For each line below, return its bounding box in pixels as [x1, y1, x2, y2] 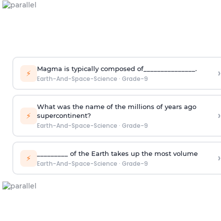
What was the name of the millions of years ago [37, 102, 196, 110]
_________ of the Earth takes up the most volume [37, 149, 198, 157]
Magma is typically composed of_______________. [37, 64, 197, 73]
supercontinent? [37, 111, 91, 119]
